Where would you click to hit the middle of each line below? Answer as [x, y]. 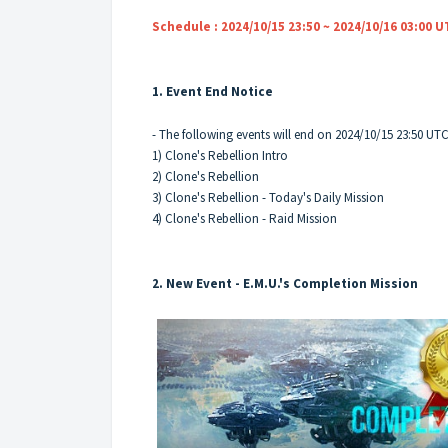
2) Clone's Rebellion [205, 177]
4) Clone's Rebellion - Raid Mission [244, 219]
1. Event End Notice [214, 92]
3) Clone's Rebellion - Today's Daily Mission [268, 198]
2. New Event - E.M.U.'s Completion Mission [285, 284]
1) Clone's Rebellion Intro [220, 156]
